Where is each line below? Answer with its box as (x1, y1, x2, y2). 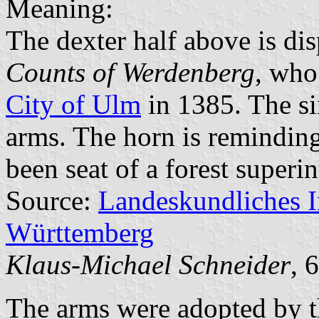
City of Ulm (6, 88, 141, 120)
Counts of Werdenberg (6, 56, 255, 88)
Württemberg (6, 216, 154, 248)
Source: (6, 184, 98, 216)
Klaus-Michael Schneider (6, 249, 291, 280)
